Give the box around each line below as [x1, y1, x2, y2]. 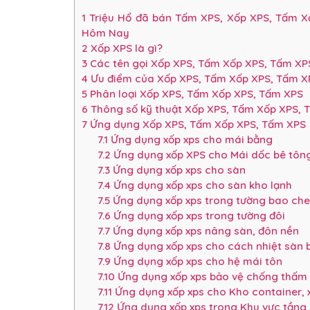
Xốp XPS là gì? [88, 42, 163, 55]
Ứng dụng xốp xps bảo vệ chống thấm [114, 270, 307, 284]
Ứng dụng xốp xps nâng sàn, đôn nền [109, 224, 299, 238]
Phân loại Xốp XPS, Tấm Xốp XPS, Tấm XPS [87, 87, 303, 101]
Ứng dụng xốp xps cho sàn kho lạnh [110, 179, 292, 192]
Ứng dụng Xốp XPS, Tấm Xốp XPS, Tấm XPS [87, 118, 306, 131]
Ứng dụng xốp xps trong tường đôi [110, 209, 285, 223]
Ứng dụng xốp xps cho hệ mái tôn [110, 255, 282, 268]
